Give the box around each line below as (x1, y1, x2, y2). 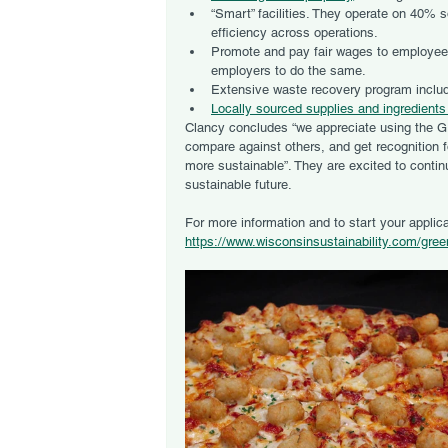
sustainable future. (185, 177, 292, 192)
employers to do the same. (211, 63, 366, 78)
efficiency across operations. (211, 25, 381, 40)
